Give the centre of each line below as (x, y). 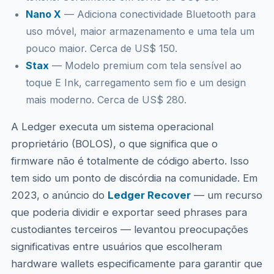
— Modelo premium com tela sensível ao (145, 65)
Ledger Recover (149, 195)
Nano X (43, 14)
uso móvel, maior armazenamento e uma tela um (140, 31)
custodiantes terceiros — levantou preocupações (129, 229)
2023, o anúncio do (59, 195)
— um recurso (226, 195)
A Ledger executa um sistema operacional (112, 127)
